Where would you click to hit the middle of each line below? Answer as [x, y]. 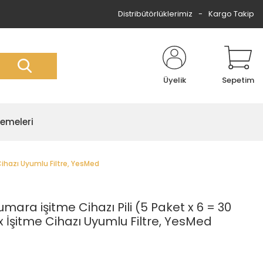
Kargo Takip [231, 14]
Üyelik [174, 80]
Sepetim [238, 80]
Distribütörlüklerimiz [155, 14]
